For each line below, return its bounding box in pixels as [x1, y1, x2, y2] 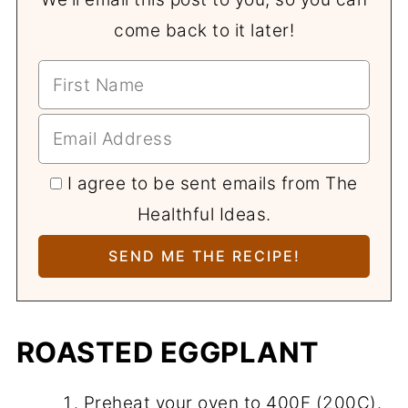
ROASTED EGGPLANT [15, 334, 320, 369]
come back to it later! [114, 19, 294, 41]
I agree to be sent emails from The [66, 172, 358, 194]
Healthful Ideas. [137, 203, 271, 225]
